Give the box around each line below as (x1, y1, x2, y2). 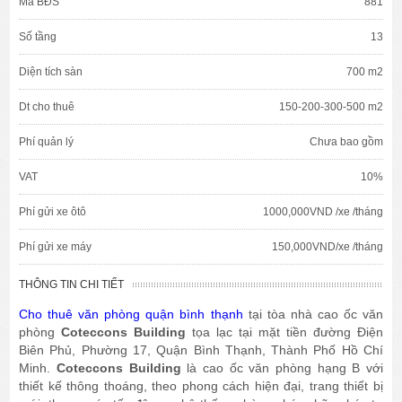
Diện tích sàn (19, 65, 83, 78)
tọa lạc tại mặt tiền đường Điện (186, 324, 383, 339)
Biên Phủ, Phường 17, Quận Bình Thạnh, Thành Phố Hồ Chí (19, 342, 383, 357)
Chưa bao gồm (309, 135, 383, 148)
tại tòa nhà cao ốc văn (242, 306, 383, 321)
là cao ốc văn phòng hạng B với (180, 360, 383, 375)
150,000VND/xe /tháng (271, 240, 383, 253)
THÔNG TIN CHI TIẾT (19, 277, 125, 291)
